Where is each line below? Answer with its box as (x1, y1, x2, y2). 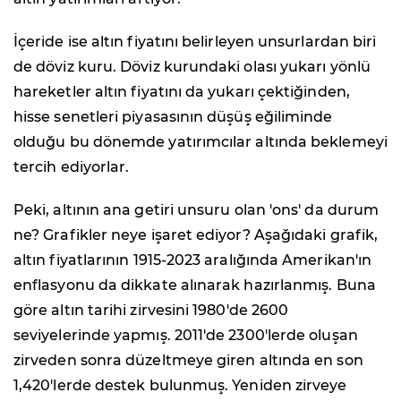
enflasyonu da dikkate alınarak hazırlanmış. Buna (13, 276, 376, 294)
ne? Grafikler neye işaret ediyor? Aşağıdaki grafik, (13, 226, 379, 243)
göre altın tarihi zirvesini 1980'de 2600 (13, 301, 289, 319)
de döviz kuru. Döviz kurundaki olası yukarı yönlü (13, 57, 371, 75)
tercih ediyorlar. (13, 158, 130, 175)
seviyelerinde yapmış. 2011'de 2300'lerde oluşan (13, 326, 358, 344)
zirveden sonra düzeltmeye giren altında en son (13, 351, 363, 369)
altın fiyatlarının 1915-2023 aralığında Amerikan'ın (13, 251, 372, 269)
